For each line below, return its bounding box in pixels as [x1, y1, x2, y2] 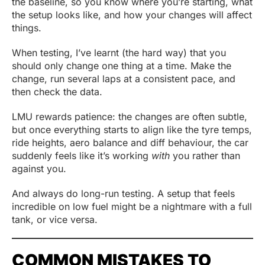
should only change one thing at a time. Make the [12, 59, 231, 72]
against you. [12, 162, 66, 174]
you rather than [170, 149, 240, 161]
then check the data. [12, 85, 105, 98]
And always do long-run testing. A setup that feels [12, 187, 235, 199]
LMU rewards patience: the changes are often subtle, [12, 110, 247, 122]
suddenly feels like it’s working [12, 149, 151, 161]
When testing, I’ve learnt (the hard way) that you [12, 46, 226, 59]
